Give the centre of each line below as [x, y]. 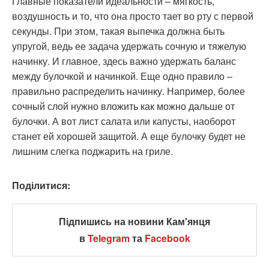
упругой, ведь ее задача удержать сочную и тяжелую [129, 46]
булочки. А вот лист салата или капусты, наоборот [124, 121]
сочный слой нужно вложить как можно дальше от [123, 106]
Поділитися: [41, 186]
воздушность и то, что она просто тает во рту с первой [133, 16]
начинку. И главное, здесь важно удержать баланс [124, 61]
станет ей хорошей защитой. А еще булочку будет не [129, 136]
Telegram [108, 238]
